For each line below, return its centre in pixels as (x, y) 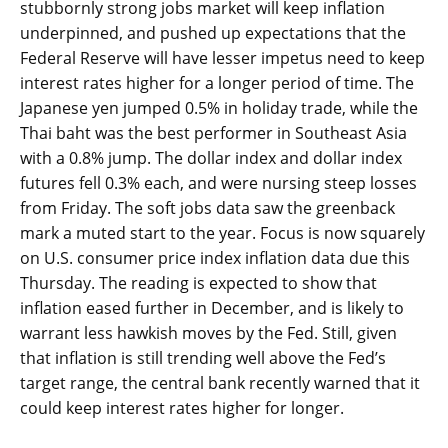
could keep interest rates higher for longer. (182, 408)
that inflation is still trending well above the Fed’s (203, 358)
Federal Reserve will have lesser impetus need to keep (222, 58)
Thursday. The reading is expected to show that (198, 283)
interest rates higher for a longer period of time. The (217, 83)
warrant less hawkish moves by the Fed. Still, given (208, 333)
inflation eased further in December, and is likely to (212, 308)
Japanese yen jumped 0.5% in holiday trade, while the (219, 108)
